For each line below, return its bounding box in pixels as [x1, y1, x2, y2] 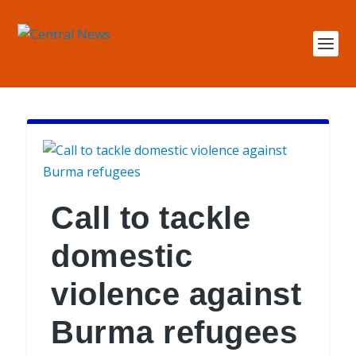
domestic [51, 238, 193, 273]
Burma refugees [51, 315, 298, 350]
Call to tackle [51, 200, 251, 235]
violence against [51, 277, 302, 311]
